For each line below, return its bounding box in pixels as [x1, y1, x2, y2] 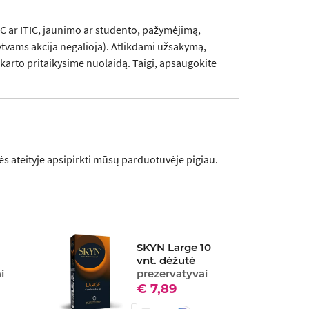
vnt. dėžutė [137, 254, 196, 268]
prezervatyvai [137, 267, 208, 281]
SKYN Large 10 [137, 241, 212, 255]
